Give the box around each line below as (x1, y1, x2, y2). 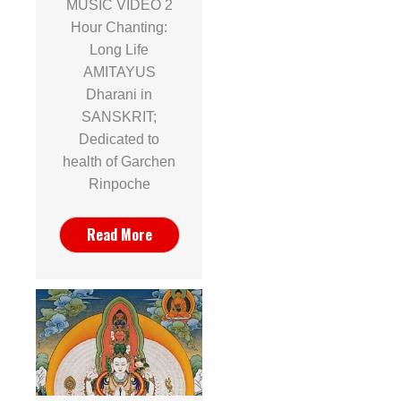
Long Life (90, 41, 149, 57)
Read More (86, 223, 152, 245)
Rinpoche (88, 175, 150, 192)
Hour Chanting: (71, 19, 168, 35)
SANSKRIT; (81, 108, 158, 124)
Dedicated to (79, 131, 160, 147)
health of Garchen (63, 153, 176, 169)
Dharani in (86, 86, 153, 102)
